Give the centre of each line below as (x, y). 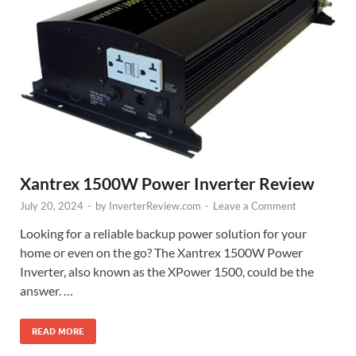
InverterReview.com (155, 206)
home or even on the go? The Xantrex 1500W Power (161, 253)
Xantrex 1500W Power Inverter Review (167, 184)
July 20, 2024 (52, 206)
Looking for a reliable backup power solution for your (163, 234)
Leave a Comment (255, 206)
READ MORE (58, 332)
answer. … (46, 291)
